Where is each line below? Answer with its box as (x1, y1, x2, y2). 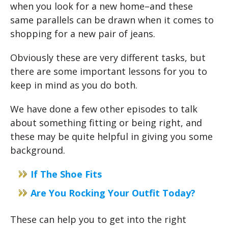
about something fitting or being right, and (10, 117, 202, 129)
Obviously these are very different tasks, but (10, 51, 206, 64)
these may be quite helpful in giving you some (10, 130, 213, 143)
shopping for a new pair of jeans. (10, 27, 155, 40)
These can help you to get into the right (10, 213, 186, 226)
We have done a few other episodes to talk (10, 103, 197, 116)
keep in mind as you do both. (10, 79, 137, 92)
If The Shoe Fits (31, 168, 102, 181)
